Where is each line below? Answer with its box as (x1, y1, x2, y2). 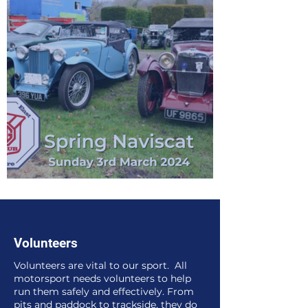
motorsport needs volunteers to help (14, 272, 191, 285)
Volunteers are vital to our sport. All (14, 259, 187, 272)
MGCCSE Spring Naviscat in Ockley (27, 183, 222, 197)
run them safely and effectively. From (14, 285, 194, 298)
